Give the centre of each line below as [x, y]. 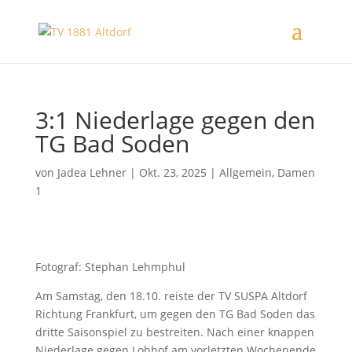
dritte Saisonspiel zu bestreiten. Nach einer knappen [174, 332]
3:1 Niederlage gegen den [175, 120]
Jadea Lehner [92, 172]
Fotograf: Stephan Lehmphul [110, 267]
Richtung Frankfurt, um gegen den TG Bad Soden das [175, 314]
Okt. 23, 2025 [172, 172]
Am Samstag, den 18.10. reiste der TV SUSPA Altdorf [171, 296]
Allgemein [245, 172]
